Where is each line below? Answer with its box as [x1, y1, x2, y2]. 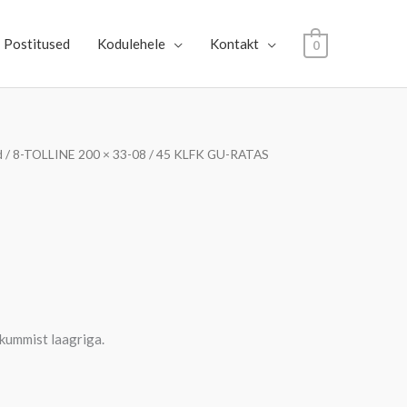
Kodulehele [96, 35, 165, 52]
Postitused [3, 35, 70, 52]
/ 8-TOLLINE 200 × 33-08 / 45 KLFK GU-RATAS [3, 146, 269, 162]
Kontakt [209, 35, 259, 52]
